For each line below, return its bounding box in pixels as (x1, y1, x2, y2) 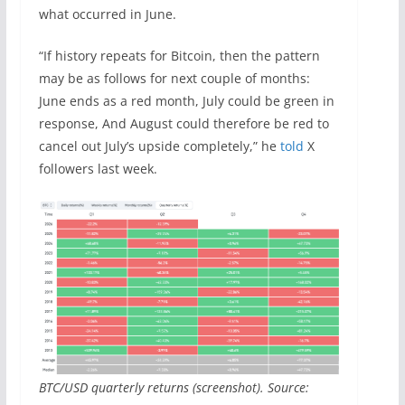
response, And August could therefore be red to (38, 115, 329, 133)
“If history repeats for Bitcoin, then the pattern (38, 47, 320, 65)
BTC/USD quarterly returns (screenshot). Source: (38, 378, 309, 396)
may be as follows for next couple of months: (38, 70, 310, 88)
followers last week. (38, 160, 157, 178)
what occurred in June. (38, 5, 176, 24)
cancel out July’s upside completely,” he (38, 137, 280, 155)
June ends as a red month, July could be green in (38, 92, 334, 110)
